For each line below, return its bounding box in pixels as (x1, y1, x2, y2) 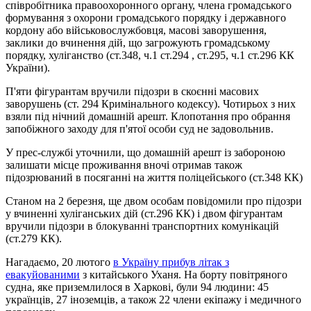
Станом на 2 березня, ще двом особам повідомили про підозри (6, 194, 302, 207)
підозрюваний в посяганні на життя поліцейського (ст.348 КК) (6, 171, 303, 183)
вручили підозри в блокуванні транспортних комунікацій (6, 219, 279, 232)
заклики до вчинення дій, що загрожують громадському (6, 36, 270, 49)
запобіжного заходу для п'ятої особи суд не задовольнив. (6, 122, 274, 135)
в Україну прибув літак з (113, 255, 229, 268)
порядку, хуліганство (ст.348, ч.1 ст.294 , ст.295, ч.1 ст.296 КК (6, 49, 294, 61)
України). (6, 61, 50, 74)
